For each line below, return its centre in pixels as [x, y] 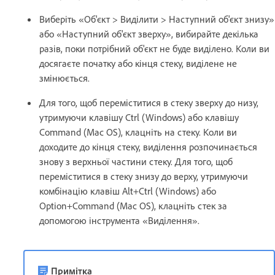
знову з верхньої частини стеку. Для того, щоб [136, 162]
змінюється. [64, 78]
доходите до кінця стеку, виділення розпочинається [148, 147]
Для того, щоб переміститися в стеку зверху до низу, [149, 103]
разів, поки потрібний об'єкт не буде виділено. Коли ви [154, 49]
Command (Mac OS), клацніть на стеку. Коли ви [138, 132]
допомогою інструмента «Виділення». [119, 221]
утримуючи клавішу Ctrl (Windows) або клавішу [139, 118]
